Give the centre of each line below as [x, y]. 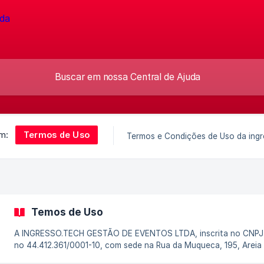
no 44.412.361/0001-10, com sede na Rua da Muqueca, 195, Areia [138, 245]
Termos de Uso [57, 134]
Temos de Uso [67, 212]
